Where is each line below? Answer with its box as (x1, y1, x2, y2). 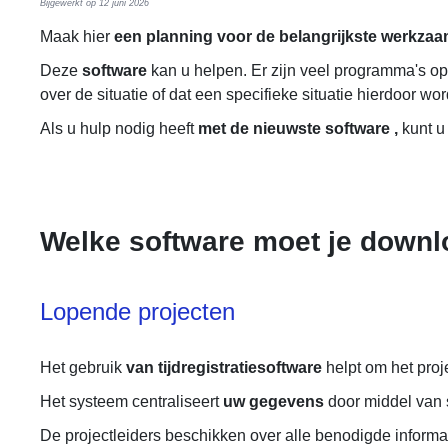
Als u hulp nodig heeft (40, 120, 198, 137)
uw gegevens (223, 393, 324, 410)
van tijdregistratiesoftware (126, 359, 322, 376)
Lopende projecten (40, 298, 235, 325)
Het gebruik (40, 359, 126, 376)
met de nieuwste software (198, 120, 390, 137)
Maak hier (40, 28, 114, 45)
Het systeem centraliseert (40, 393, 223, 410)
